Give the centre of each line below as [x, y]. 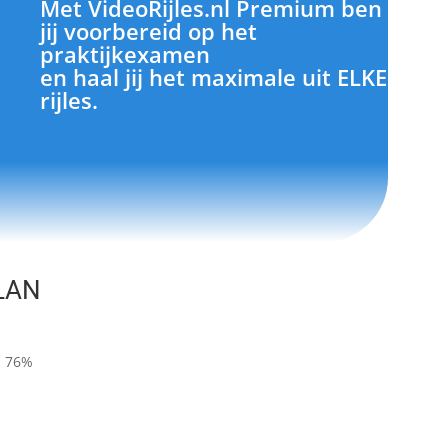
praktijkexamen [125, 53]
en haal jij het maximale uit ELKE [214, 76]
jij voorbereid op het [149, 30]
